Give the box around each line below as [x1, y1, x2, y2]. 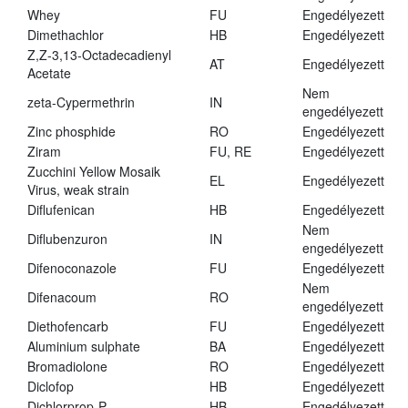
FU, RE [209, 142, 251, 161]
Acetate [27, 64, 71, 83]
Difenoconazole [27, 259, 117, 278]
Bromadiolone [27, 357, 107, 376]
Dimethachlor [27, 25, 104, 45]
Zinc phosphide [27, 122, 116, 141]
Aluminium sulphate [27, 337, 140, 356]
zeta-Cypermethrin [27, 93, 135, 112]
